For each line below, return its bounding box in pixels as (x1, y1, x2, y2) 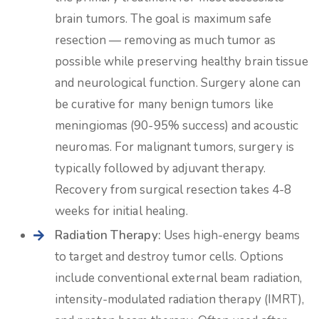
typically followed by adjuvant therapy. (55, 160, 266, 177)
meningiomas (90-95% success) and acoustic (55, 117, 299, 134)
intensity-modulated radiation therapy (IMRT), (55, 291, 305, 308)
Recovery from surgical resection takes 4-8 (55, 182, 292, 198)
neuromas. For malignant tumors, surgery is (55, 139, 295, 155)
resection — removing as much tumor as (55, 32, 276, 48)
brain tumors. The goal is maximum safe (55, 11, 271, 27)
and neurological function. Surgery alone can (55, 75, 301, 91)
